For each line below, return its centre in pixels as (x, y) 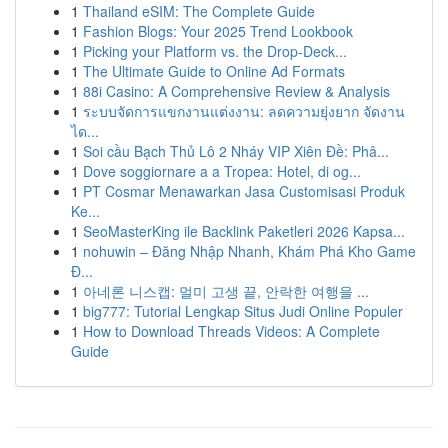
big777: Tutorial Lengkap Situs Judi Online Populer (243, 311)
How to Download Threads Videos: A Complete (231, 331)
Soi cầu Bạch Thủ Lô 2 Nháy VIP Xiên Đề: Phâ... (236, 151)
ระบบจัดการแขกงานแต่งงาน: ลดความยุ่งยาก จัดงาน (244, 111)
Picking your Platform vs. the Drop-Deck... (215, 51)
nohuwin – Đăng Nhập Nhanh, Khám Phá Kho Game (249, 251)
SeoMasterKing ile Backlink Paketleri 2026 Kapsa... (244, 231)
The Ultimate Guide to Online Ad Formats (214, 71)
